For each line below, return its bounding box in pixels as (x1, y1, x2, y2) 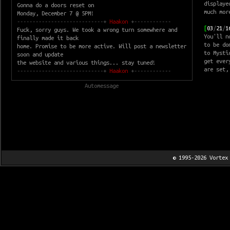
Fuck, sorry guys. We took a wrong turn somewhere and (17, 26, 177, 33)
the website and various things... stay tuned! (17, 59, 156, 66)
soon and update (17, 51, 63, 58)
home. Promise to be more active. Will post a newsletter (17, 43, 186, 50)
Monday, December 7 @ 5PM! (17, 10, 94, 17)
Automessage (85, 82, 119, 89)
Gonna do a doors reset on (17, 2, 94, 9)
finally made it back (17, 34, 79, 42)
